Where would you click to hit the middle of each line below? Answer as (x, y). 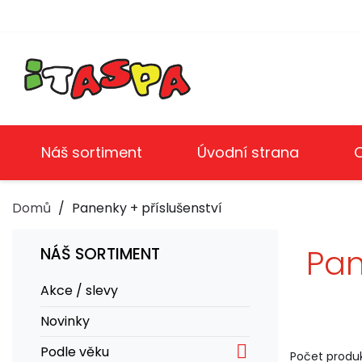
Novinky (65, 321)
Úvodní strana (248, 152)
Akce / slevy (79, 291)
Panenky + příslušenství (147, 208)
